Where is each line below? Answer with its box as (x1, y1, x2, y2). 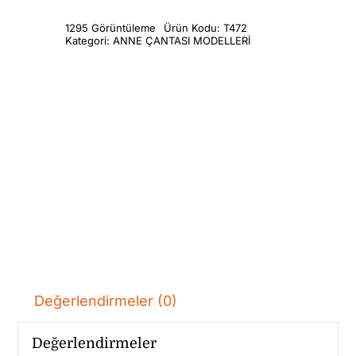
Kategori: (65, 33, 114, 47)
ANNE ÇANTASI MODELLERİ (113, 33, 251, 47)
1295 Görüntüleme (65, 21, 157, 34)
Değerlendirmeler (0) (34, 292, 178, 309)
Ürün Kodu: (164, 21, 224, 34)
